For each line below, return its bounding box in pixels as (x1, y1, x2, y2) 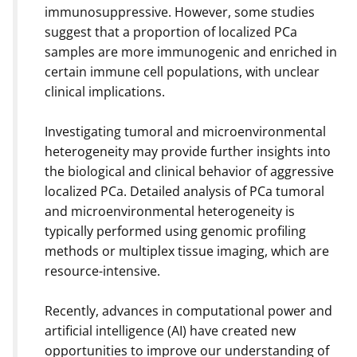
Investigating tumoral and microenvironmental (45, 122, 326, 140)
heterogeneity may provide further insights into (45, 142, 331, 160)
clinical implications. (45, 82, 165, 100)
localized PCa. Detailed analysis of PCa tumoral (45, 182, 324, 200)
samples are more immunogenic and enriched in (45, 42, 337, 61)
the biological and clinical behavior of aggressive (45, 162, 334, 180)
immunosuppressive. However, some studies (45, 2, 315, 21)
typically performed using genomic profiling (45, 222, 306, 240)
